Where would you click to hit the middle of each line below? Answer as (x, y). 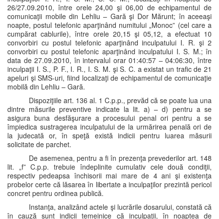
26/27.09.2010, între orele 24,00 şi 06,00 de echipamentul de (109, 7)
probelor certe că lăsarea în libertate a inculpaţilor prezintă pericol (109, 184)
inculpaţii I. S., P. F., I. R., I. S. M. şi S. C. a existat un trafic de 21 (109, 69)
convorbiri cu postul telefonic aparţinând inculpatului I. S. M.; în (109, 51)
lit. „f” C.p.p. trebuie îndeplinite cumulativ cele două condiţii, (109, 167)
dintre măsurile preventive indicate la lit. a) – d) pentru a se (109, 109)
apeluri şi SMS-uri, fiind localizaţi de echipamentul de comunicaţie (109, 78)
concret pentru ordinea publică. (55, 193)
